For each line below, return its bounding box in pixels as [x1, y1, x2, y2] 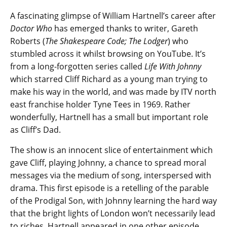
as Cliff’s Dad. [10, 124, 61, 136]
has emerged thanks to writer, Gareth [52, 23, 198, 34]
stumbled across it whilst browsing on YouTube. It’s [10, 48, 206, 60]
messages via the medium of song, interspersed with [10, 170, 211, 181]
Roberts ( [10, 35, 45, 47]
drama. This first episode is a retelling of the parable [10, 182, 209, 194]
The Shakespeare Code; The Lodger [45, 35, 168, 47]
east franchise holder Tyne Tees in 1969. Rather [10, 99, 191, 110]
